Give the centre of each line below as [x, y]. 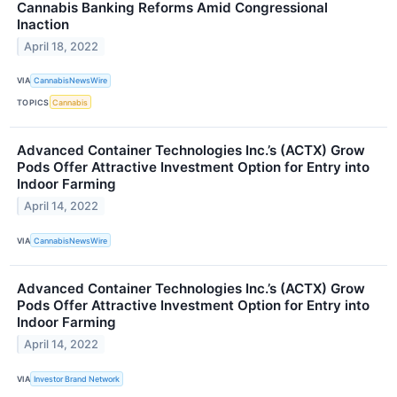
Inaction [43, 24]
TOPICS [33, 102]
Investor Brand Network [77, 379]
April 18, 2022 [62, 46]
